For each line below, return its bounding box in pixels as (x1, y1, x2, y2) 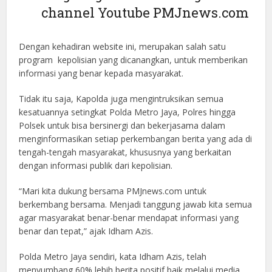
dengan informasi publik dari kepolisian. (19, 160, 173, 172)
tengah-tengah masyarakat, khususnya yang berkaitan (19, 146, 232, 158)
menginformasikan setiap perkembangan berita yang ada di (19, 133, 253, 145)
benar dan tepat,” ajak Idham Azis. (19, 225, 154, 237)
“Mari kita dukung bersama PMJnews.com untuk (19, 185, 207, 197)
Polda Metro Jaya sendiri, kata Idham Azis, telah (19, 251, 207, 263)
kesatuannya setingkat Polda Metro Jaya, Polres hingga (19, 106, 236, 118)
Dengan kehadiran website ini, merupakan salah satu (19, 41, 226, 53)
